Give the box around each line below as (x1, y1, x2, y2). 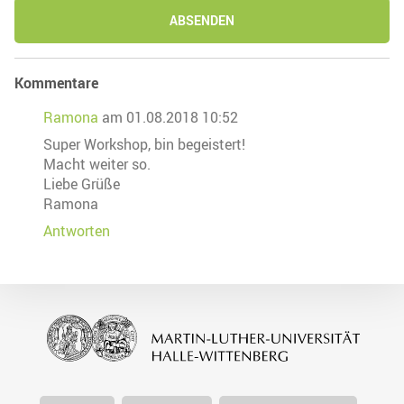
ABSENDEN (170, 11, 234, 29)
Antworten (43, 220, 110, 241)
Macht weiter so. (43, 153, 151, 174)
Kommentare (14, 72, 98, 93)
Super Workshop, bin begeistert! (43, 133, 245, 154)
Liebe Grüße (43, 173, 120, 194)
